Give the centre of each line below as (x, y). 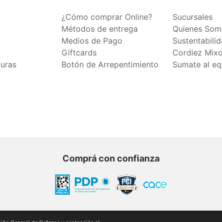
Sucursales (193, 17)
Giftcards (79, 53)
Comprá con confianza (111, 158)
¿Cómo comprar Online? (107, 17)
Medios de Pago (92, 41)
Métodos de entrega (100, 29)
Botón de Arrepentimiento (110, 64)
